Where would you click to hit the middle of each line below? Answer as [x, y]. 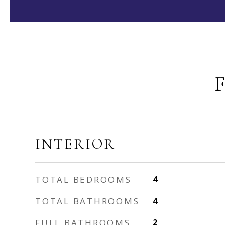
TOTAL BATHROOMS [87, 201]
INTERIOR [75, 144]
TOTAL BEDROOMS [83, 180]
